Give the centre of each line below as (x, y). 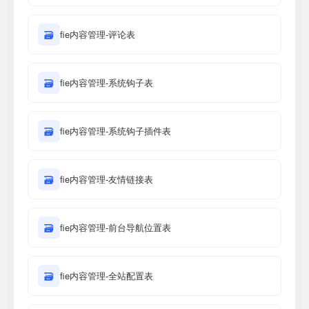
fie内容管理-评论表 (98, 34)
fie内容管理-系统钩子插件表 (116, 131)
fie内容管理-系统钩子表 (107, 82)
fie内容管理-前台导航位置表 (116, 227)
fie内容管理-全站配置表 (107, 276)
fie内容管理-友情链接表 (107, 179)
